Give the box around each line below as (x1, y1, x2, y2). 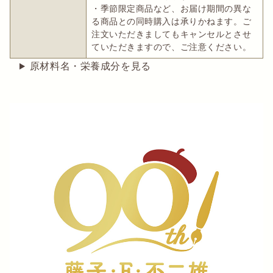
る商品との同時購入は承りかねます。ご (91, 16, 252, 27)
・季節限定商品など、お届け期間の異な (91, 3, 252, 14)
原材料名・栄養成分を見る (29, 60, 151, 72)
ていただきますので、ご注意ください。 (91, 41, 252, 52)
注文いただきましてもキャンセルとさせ (91, 29, 252, 40)
